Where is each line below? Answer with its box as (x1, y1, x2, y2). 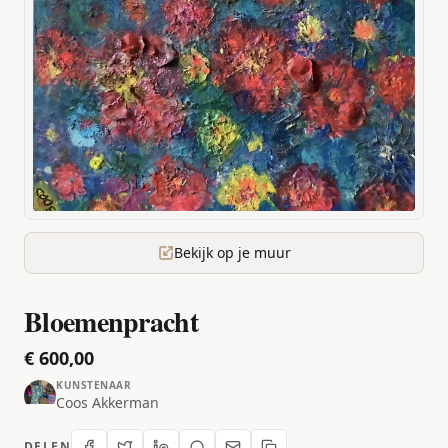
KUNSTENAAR (56, 378, 131, 393)
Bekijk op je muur (173, 243, 291, 263)
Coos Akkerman (56, 393, 159, 413)
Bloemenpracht (24, 301, 198, 343)
